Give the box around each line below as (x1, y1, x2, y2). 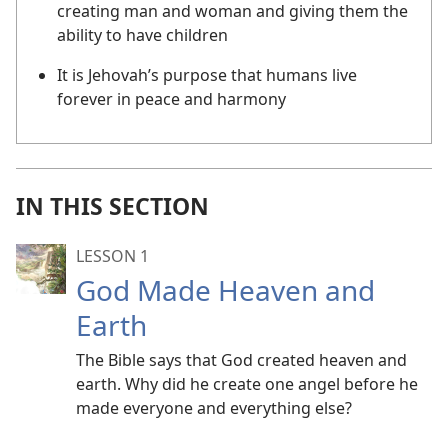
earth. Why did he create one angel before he (76, 373, 418, 396)
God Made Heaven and (76, 271, 375, 310)
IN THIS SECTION (16, 190, 209, 223)
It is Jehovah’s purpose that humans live (57, 64, 357, 86)
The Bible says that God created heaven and (76, 349, 407, 372)
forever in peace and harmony (57, 88, 286, 110)
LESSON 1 (76, 245, 149, 268)
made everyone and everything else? (76, 397, 352, 420)
